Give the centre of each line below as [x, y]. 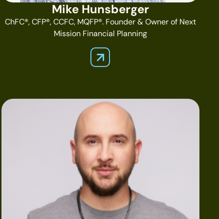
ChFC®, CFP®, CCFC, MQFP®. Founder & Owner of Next [100, 22]
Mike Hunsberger [100, 9]
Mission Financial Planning [100, 33]
